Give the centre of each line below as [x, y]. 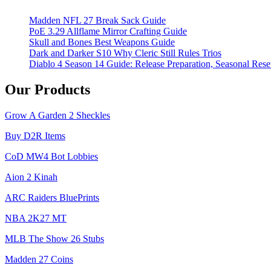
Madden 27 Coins [39, 260]
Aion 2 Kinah [31, 177]
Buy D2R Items [35, 136]
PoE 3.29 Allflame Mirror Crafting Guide [108, 31]
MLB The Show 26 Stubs [54, 239]
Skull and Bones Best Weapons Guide [102, 42]
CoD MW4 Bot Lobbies [51, 157]
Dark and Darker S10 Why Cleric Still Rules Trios [125, 53]
